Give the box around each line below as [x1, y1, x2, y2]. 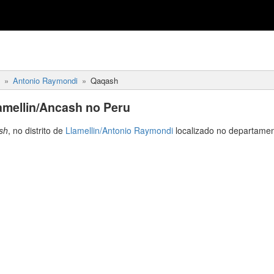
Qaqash [91, 75, 118, 86]
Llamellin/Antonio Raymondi [65, 124, 173, 136]
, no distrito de [8, 124, 65, 136]
